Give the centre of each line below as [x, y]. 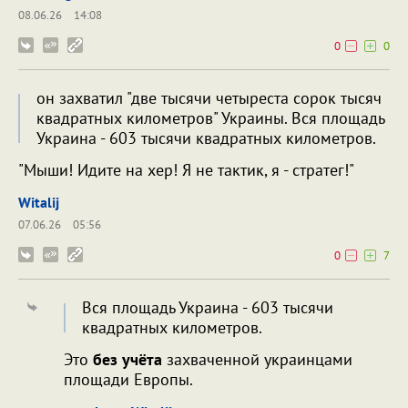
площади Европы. [128, 380]
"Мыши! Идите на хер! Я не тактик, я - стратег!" [186, 170]
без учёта [130, 360]
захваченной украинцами [260, 360]
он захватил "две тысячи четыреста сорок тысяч [209, 98]
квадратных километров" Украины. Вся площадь [210, 118]
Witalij [39, 203]
